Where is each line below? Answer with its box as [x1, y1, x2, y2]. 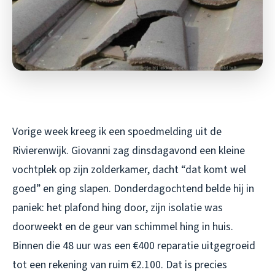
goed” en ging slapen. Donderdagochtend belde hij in [12, 180, 254, 196]
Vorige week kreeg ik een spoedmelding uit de [12, 123, 222, 139]
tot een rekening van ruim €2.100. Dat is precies [12, 257, 227, 273]
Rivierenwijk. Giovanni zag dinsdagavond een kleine [12, 142, 245, 158]
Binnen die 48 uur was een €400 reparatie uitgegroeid [12, 238, 255, 254]
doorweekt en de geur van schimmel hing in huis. [12, 219, 233, 234]
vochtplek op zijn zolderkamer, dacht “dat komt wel [12, 161, 246, 177]
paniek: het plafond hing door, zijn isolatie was [12, 199, 223, 215]
